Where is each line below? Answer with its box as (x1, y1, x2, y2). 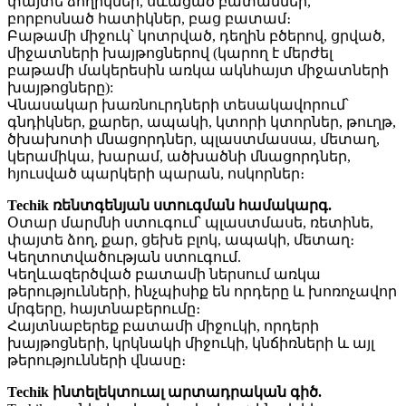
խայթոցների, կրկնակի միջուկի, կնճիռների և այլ (7, 334, 374, 351)
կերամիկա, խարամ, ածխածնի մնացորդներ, (7, 148, 351, 164)
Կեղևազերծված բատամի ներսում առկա (7, 266, 321, 282)
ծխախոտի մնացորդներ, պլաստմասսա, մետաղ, (7, 130, 380, 147)
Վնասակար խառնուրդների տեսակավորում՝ (7, 96, 349, 112)
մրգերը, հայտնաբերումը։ (7, 300, 200, 316)
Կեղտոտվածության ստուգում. (7, 248, 241, 265)
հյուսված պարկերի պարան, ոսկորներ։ (7, 165, 304, 181)
